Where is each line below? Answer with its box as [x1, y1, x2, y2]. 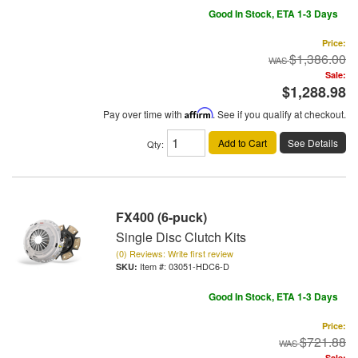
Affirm [185, 106, 213, 119]
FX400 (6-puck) [116, 207, 207, 226]
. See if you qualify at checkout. [213, 106, 346, 121]
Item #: [140, 259, 169, 272]
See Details [288, 135, 338, 149]
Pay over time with [103, 106, 185, 121]
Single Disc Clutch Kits [116, 227, 246, 246]
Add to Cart [218, 135, 267, 149]
